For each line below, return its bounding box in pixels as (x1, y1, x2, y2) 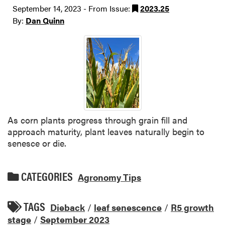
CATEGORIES (19, 168, 73, 184)
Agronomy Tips (78, 170, 141, 183)
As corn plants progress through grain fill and (8, 114, 187, 127)
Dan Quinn (26, 14, 64, 26)
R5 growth (171, 201, 214, 214)
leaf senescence (94, 201, 162, 214)
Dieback (50, 201, 85, 214)
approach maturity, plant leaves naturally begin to (8, 125, 204, 138)
